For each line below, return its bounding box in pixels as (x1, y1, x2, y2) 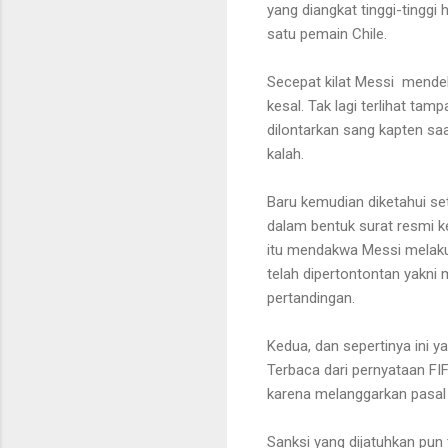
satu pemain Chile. (267, 24, 391, 43)
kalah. (267, 144, 308, 163)
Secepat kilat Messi (267, 72, 394, 91)
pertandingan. (267, 288, 355, 307)
